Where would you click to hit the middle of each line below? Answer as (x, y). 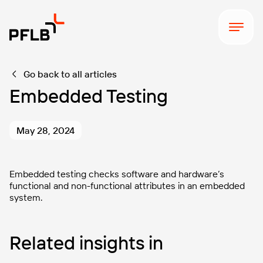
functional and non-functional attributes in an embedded (127, 186)
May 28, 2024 (45, 130)
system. (26, 197)
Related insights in (86, 242)
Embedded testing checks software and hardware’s (117, 174)
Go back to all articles (70, 74)
